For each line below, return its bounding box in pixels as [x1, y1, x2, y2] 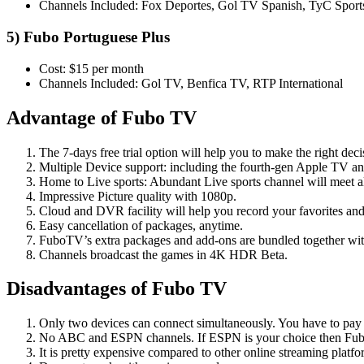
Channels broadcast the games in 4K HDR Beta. [39, 247, 288, 262]
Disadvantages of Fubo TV [6, 278, 227, 300]
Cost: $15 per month [39, 61, 144, 76]
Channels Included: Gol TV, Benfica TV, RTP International [39, 76, 343, 90]
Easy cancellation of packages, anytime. [39, 218, 243, 232]
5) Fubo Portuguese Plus [6, 28, 170, 45]
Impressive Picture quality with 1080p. [39, 188, 236, 203]
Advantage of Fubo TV [6, 106, 197, 128]
